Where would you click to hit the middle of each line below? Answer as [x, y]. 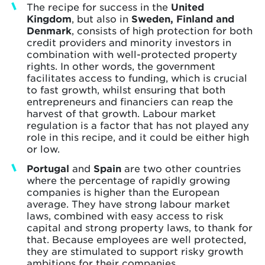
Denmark [49, 30]
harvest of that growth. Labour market [121, 113]
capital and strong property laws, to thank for [140, 227]
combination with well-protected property [132, 54]
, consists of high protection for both [162, 30]
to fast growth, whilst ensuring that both [126, 90]
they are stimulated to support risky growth [135, 251]
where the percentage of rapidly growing [128, 180]
